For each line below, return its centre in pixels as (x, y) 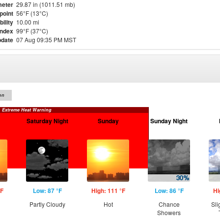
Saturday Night (47, 121)
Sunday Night (169, 121)
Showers (169, 212)
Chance (169, 204)
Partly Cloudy (47, 204)
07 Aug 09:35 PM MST (46, 40)
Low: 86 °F (169, 191)
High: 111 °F (108, 191)
